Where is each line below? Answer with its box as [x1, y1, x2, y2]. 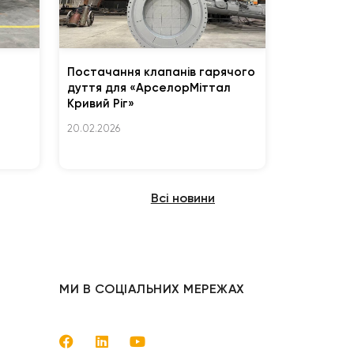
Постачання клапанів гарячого [66, 65, 255, 80]
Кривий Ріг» [66, 96, 134, 111]
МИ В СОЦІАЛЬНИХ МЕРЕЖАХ [59, 281, 245, 296]
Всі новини [150, 190, 215, 205]
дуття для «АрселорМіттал [66, 81, 231, 96]
